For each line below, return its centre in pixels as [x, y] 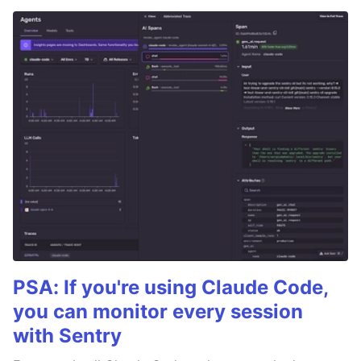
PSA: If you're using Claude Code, [170, 288]
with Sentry [67, 336]
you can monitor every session [158, 312]
